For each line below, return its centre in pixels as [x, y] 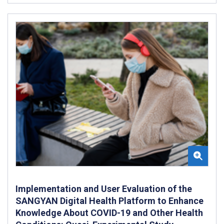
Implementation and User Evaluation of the [104, 188]
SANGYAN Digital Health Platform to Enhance [109, 200]
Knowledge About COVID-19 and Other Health [109, 212]
